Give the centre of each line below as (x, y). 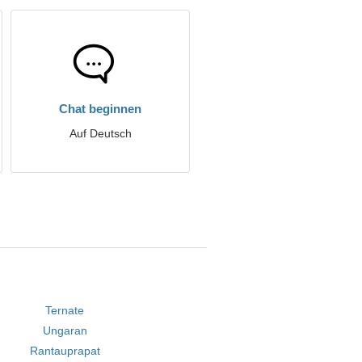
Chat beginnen (100, 109)
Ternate (65, 310)
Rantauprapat (65, 351)
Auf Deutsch (100, 133)
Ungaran (65, 330)
